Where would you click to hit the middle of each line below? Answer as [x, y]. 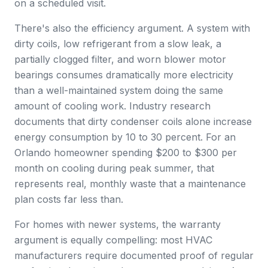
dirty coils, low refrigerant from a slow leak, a [118, 44]
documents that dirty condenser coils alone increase [133, 121]
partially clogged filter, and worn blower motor [120, 59]
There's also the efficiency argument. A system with [132, 28]
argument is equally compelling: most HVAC [113, 240]
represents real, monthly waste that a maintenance [130, 184]
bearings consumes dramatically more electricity [124, 75]
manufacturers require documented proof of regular [134, 255]
